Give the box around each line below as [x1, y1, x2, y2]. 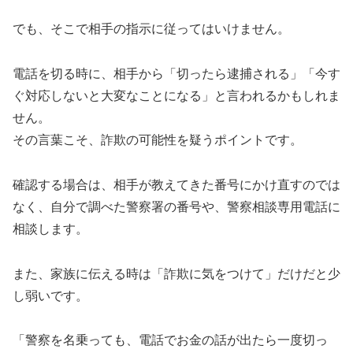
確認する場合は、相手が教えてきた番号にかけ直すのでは [13, 177, 340, 191]
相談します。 [13, 221, 88, 236]
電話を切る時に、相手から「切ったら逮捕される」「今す [13, 67, 340, 81]
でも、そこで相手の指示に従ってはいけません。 [13, 22, 290, 36]
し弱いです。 [13, 288, 88, 303]
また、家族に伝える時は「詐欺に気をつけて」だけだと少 [13, 266, 340, 281]
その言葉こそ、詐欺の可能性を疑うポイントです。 [13, 133, 303, 147]
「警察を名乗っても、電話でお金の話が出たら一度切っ [13, 333, 328, 347]
